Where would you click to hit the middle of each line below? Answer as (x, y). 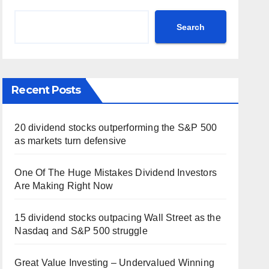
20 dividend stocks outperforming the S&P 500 (116, 128)
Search (190, 27)
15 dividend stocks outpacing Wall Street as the (118, 218)
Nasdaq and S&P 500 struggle (81, 231)
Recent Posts (46, 90)
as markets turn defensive (71, 141)
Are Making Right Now (64, 186)
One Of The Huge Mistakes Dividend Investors (116, 173)
